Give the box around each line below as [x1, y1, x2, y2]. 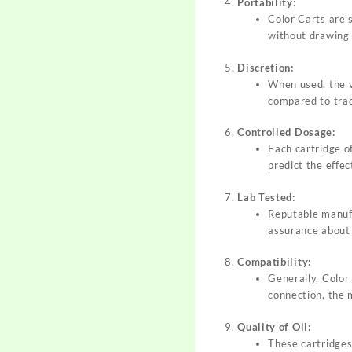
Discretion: [237, 60, 294, 74]
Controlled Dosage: [237, 126, 335, 139]
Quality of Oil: [237, 320, 311, 333]
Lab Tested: [237, 190, 295, 203]
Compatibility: [237, 255, 311, 269]
